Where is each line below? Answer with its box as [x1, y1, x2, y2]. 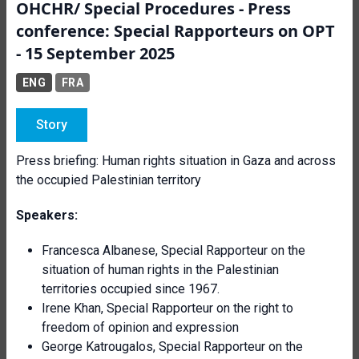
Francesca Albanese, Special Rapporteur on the [42, 243, 305, 258]
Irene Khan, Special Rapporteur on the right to [42, 301, 293, 316]
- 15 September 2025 [16, 42, 175, 64]
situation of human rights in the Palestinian [42, 262, 279, 277]
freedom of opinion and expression [42, 320, 239, 335]
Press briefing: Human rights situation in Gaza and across [16, 153, 336, 168]
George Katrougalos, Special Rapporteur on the [42, 339, 303, 354]
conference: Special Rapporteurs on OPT [16, 20, 335, 42]
